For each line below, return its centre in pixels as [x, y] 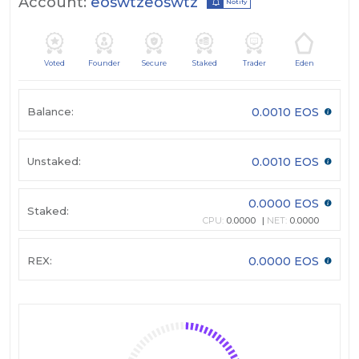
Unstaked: [54, 161]
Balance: [50, 111]
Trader [254, 63]
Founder [105, 63]
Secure [155, 63]
